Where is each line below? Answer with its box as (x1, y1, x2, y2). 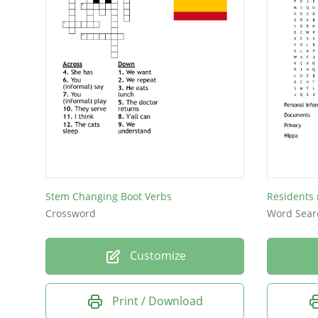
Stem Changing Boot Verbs (45, 189, 172, 203)
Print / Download (112, 292, 203, 309)
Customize (126, 247, 186, 263)
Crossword (45, 206, 96, 220)
